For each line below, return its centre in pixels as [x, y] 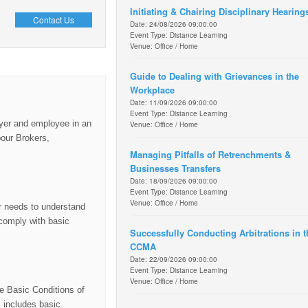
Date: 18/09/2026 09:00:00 [174, 180]
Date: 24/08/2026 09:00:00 [174, 24]
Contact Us [53, 19]
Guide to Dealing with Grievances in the [214, 76]
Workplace [152, 89]
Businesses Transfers [175, 168]
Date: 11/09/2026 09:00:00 [174, 102]
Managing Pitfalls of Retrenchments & [210, 154]
